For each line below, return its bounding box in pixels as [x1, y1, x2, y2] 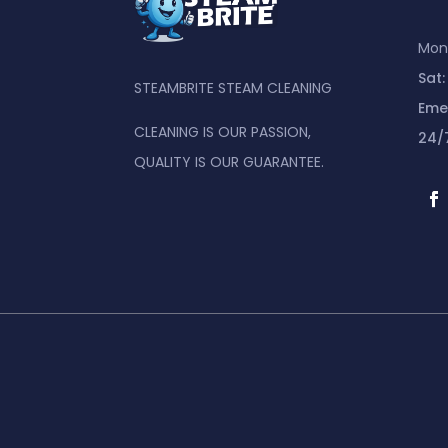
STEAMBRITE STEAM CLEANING [134, 77, 333, 98]
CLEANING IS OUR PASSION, [134, 121, 312, 142]
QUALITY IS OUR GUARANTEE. [134, 151, 325, 172]
